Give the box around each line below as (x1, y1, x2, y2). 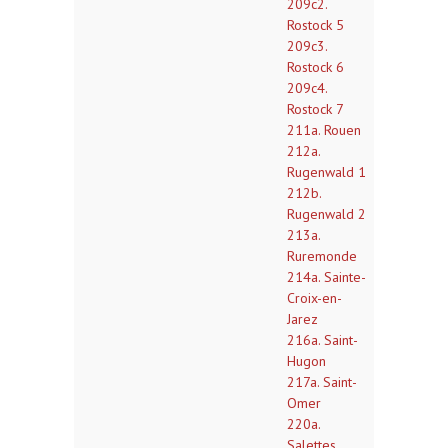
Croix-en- (287, 289, 342, 307)
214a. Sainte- (287, 268, 366, 286)
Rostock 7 (287, 100, 344, 118)
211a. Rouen (287, 121, 361, 139)
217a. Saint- (287, 373, 357, 391)
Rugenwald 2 (287, 205, 366, 223)
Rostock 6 (287, 58, 344, 76)
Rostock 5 (287, 16, 344, 34)
